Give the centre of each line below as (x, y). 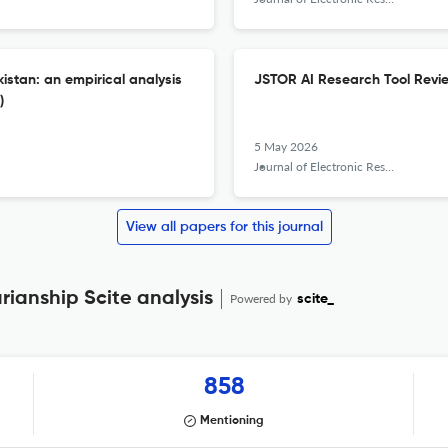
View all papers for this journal (224, 227)
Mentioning (232, 421)
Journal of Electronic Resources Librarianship (319, 166)
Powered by (262, 298)
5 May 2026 (286, 146)
